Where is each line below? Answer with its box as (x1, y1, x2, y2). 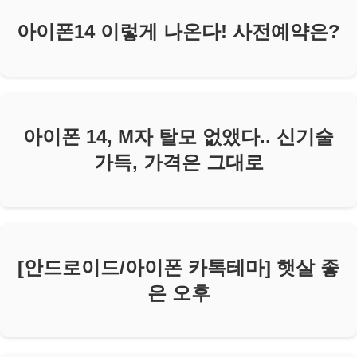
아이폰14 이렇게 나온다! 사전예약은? (17, 20, 340, 42)
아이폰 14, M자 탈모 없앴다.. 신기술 (23, 125, 334, 147)
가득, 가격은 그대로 (93, 151, 264, 173)
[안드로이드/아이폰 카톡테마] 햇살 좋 (18, 256, 339, 278)
